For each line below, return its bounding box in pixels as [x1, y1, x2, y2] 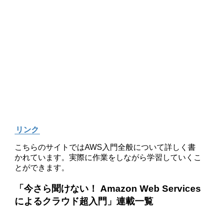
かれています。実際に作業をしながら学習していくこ [15, 153, 202, 162]
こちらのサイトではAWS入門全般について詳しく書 [15, 143, 196, 152]
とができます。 [15, 163, 70, 172]
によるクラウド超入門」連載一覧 [15, 196, 154, 207]
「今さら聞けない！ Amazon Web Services [15, 183, 201, 194]
